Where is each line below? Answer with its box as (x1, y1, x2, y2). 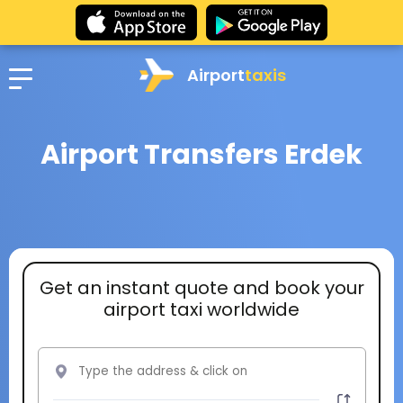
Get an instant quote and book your (39, 274, 364, 300)
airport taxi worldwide (103, 296, 300, 322)
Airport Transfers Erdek (40, 136, 363, 174)
